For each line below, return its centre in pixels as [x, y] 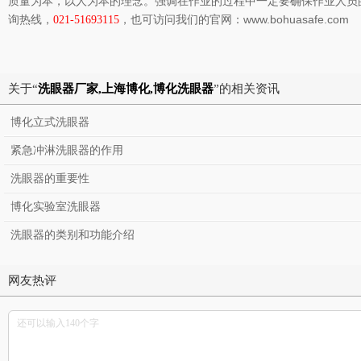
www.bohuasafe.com [296, 19]
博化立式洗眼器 [50, 122]
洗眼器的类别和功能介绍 [73, 235]
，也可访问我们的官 [170, 20]
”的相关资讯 [247, 89]
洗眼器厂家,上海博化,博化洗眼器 [126, 89]
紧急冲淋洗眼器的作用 [67, 150]
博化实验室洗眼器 [56, 207]
